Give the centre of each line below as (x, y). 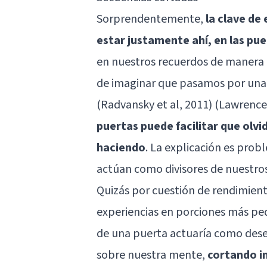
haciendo (121, 148)
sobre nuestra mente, (152, 255)
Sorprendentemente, (151, 19)
